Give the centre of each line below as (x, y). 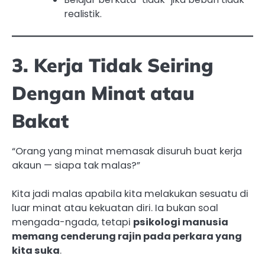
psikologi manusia (181, 222)
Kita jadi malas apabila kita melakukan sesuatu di (130, 194)
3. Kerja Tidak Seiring (113, 65)
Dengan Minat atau (103, 93)
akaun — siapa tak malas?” (76, 166)
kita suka (36, 251)
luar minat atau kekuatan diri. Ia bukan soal (115, 208)
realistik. (83, 14)
